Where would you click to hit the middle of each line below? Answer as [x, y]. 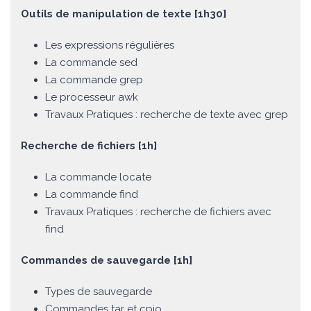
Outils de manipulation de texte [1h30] [124, 14]
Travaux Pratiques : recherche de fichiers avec [158, 212]
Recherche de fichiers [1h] [89, 146]
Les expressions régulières [110, 45]
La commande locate [98, 177]
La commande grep [94, 80]
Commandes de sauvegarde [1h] [107, 261]
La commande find [92, 195]
